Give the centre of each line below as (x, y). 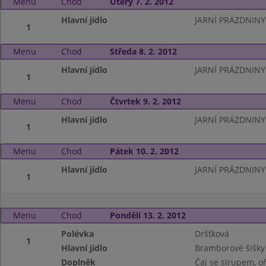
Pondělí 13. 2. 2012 (148, 215)
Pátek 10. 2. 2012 (144, 151)
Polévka (78, 234)
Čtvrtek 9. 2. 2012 (145, 101)
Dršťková (212, 234)
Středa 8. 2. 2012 (143, 51)
